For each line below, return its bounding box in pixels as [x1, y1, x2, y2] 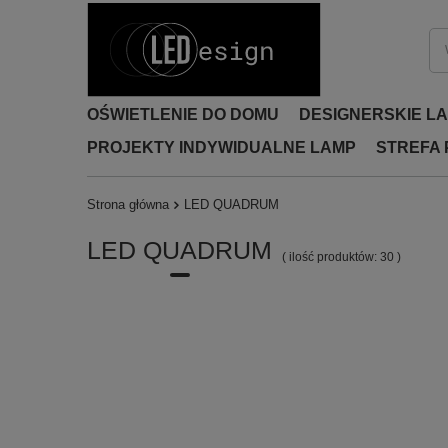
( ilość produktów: [282, 250, 380, 264]
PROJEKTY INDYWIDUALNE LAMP [87, 139, 356, 156]
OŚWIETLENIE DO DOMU [87, 106, 279, 123]
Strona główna [87, 197, 169, 212]
